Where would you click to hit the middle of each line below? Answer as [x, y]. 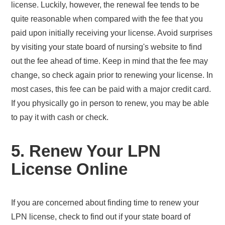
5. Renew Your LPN [86, 151]
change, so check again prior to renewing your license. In [112, 75]
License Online [70, 169]
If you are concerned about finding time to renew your [105, 202]
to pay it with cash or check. [60, 117]
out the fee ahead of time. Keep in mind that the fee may [110, 61]
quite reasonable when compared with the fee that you [107, 19]
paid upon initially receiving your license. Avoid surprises [112, 33]
